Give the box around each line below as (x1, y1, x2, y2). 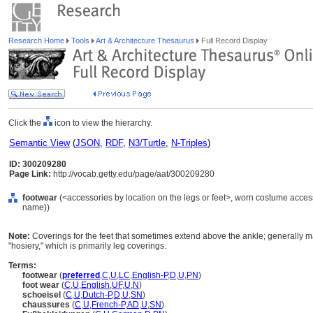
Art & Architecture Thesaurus (94, 36, 196, 45)
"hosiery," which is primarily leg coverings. (8, 241, 166, 251)
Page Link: (9, 169, 51, 179)
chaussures (22, 300, 70, 310)
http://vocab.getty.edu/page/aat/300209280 (51, 169, 214, 179)
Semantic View (9, 138, 70, 148)
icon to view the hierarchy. (52, 118, 152, 128)
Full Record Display (199, 36, 268, 45)
